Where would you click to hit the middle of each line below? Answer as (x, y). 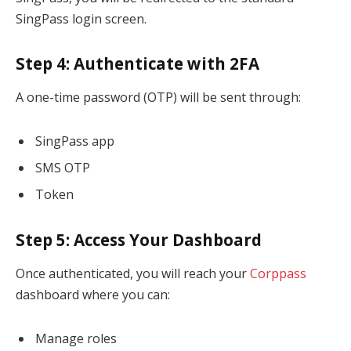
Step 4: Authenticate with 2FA (138, 63)
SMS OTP (63, 168)
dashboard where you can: (93, 295)
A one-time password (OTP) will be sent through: (158, 98)
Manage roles (76, 339)
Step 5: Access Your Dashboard (139, 240)
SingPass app (75, 141)
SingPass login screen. (81, 19)
